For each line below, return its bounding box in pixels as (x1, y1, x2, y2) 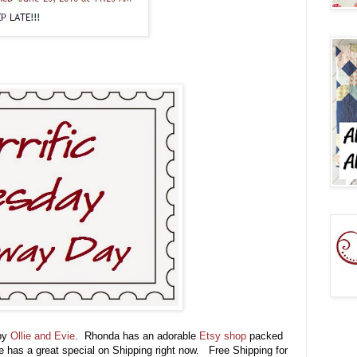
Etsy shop (199, 330, 246, 343)
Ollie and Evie (10, 330, 75, 343)
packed (246, 330, 283, 343)
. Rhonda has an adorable (75, 330, 199, 343)
